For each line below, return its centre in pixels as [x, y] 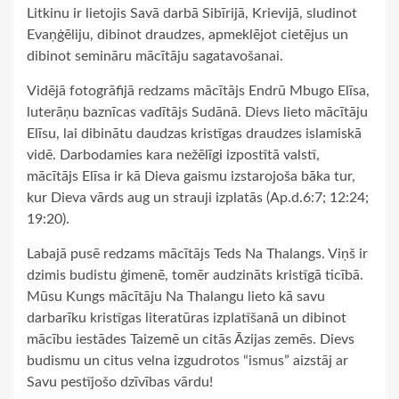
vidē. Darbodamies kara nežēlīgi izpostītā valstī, [173, 155]
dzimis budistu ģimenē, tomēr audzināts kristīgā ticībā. [195, 276]
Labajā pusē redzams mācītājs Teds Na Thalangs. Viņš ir [197, 254]
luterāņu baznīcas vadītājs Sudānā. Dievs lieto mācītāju [197, 113]
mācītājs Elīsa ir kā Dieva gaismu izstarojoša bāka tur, [191, 177]
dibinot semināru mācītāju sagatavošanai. [155, 57]
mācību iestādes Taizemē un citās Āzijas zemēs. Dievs [191, 340]
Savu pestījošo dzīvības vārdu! [120, 383]
